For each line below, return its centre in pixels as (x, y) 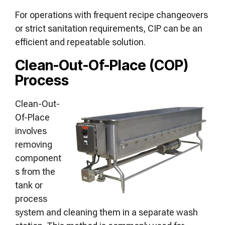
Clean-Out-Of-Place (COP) (102, 65)
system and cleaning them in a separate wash (106, 212)
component (38, 158)
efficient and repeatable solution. (81, 42)
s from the (35, 172)
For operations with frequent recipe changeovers (111, 15)
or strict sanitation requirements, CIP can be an (109, 28)
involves (31, 131)
